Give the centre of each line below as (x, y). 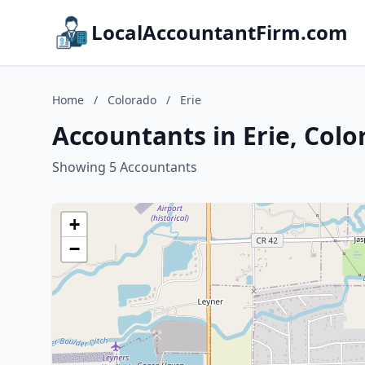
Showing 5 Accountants (125, 167)
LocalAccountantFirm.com (220, 32)
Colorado (132, 100)
